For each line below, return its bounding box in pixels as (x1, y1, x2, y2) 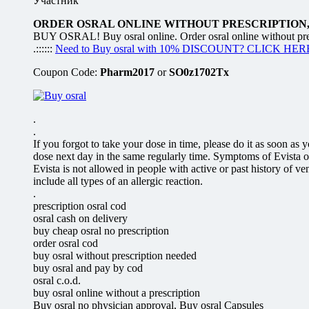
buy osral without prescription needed (33, 249, 197, 261)
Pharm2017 (100, 66, 157, 78)
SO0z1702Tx (169, 66, 229, 78)
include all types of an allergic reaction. (33, 175, 203, 187)
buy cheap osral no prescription (33, 224, 169, 237)
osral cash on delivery (33, 212, 128, 224)
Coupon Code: (33, 66, 100, 78)
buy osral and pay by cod (33, 261, 143, 274)
